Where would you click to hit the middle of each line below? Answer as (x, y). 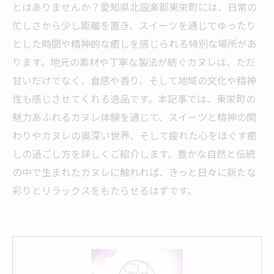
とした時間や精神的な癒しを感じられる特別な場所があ (135, 43)
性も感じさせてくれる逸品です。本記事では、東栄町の (134, 98)
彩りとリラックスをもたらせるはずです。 (105, 190)
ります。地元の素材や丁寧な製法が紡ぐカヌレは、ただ (134, 62)
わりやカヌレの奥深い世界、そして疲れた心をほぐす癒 (135, 135)
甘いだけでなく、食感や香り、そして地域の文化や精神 (134, 80)
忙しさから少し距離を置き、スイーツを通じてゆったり (134, 25)
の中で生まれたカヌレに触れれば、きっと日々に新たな (134, 172)
